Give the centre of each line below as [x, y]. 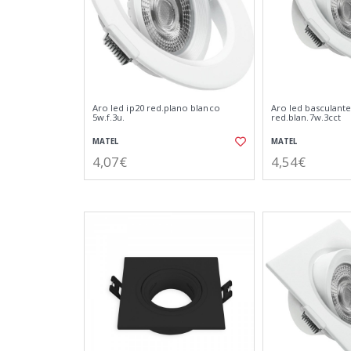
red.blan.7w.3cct [306, 117]
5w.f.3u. [109, 117]
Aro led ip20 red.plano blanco [156, 108]
